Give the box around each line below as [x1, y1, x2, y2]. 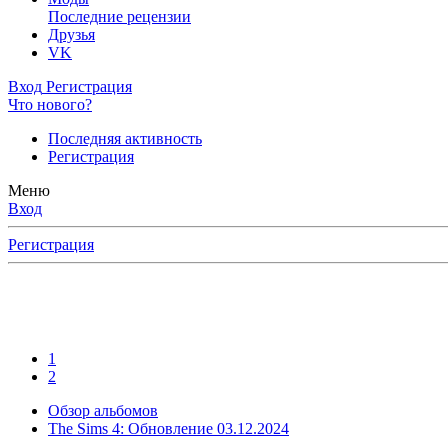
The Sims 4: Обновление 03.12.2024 [48, 420, 289, 437]
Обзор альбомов [48, 402, 158, 419]
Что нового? [8, 96, 92, 113]
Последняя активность [48, 130, 202, 147]
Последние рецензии [48, 8, 191, 25]
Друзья [48, 26, 95, 43]
